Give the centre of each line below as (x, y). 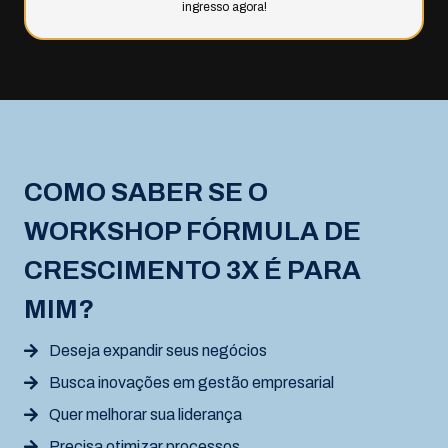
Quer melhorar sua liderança (145, 414)
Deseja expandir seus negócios (158, 350)
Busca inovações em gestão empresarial (191, 382)
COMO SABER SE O (146, 191)
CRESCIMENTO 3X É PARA (192, 269)
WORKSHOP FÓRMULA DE (192, 230)
